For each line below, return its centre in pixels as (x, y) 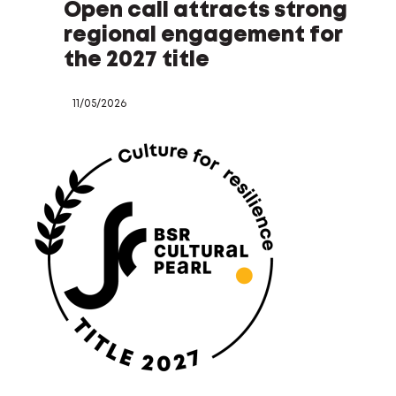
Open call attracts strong (206, 11)
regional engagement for (203, 36)
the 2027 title (137, 61)
